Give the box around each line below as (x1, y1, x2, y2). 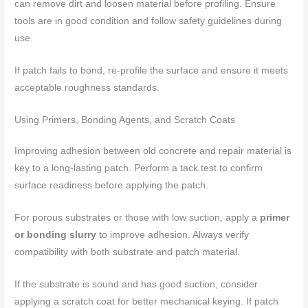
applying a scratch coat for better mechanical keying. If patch (14, 296, 279, 307)
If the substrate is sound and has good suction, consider (14, 278, 258, 289)
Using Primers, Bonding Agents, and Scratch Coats (14, 115, 236, 125)
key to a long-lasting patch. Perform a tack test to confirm (14, 163, 263, 173)
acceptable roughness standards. (14, 82, 160, 93)
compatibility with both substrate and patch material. (14, 246, 241, 257)
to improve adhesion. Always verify (96, 229, 250, 240)
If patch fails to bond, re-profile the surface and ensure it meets (14, 65, 289, 76)
